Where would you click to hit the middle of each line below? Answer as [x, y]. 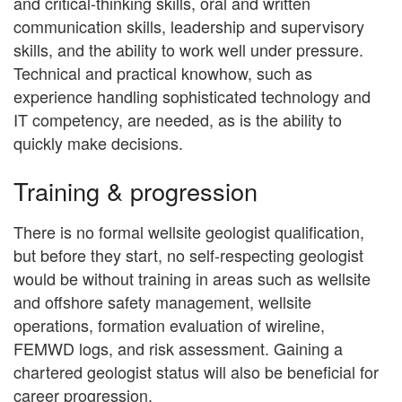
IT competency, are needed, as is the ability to [178, 120]
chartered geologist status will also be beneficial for [196, 371]
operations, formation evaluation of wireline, [169, 324]
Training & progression [135, 191]
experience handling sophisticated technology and [192, 96]
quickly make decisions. [98, 143]
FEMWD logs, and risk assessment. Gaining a [178, 348]
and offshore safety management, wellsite [162, 301]
